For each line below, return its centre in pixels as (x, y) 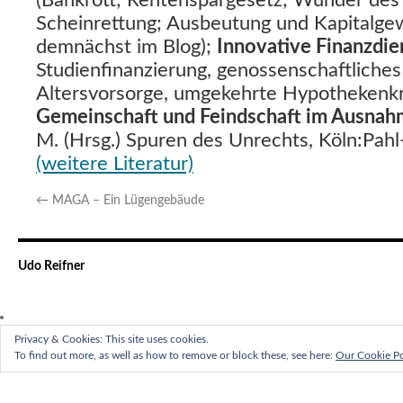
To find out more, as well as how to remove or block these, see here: (175, 355)
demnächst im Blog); (126, 47)
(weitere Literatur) (115, 164)
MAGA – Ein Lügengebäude (126, 200)
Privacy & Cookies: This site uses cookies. (112, 339)
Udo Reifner (51, 266)
